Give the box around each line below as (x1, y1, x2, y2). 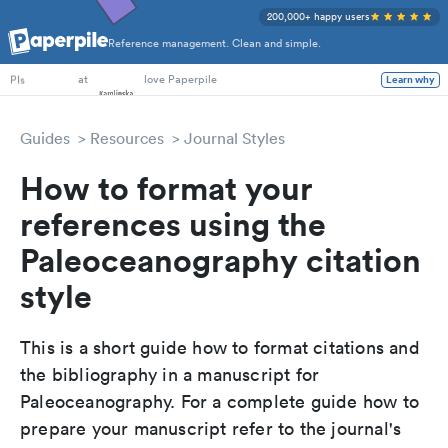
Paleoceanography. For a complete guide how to (20, 390, 420, 413)
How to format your (20, 167, 313, 208)
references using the (20, 203, 326, 244)
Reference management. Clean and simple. (108, 35, 321, 52)
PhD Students (10, 44, 78, 60)
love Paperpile (144, 71, 217, 87)
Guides (20, 128, 70, 148)
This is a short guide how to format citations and (20, 336, 420, 359)
